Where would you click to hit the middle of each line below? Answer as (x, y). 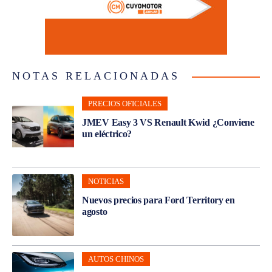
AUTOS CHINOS (116, 259)
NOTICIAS (106, 182)
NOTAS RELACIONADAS (96, 76)
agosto (95, 212)
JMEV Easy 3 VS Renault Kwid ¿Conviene (168, 123)
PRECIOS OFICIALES (125, 104)
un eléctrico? (107, 134)
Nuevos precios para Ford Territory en (158, 200)
